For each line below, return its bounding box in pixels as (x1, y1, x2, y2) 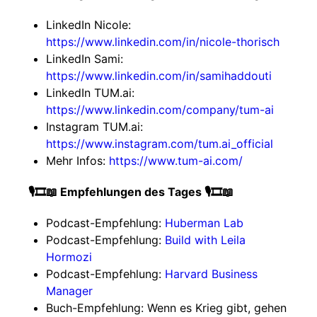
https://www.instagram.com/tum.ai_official (46, 137, 273, 151)
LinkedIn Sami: (46, 52, 123, 66)
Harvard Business (165, 267, 258, 281)
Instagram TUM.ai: (46, 120, 143, 134)
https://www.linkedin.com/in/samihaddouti (46, 69, 272, 83)
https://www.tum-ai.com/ (109, 154, 243, 168)
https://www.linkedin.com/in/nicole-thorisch (46, 35, 279, 49)
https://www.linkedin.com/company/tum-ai (46, 103, 274, 117)
